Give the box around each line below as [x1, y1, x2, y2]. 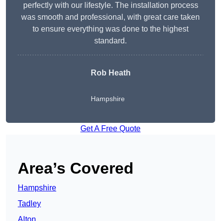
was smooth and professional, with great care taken [21, 13, 200, 22]
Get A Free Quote [80, 124, 141, 133]
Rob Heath [90, 69, 131, 77]
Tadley [18, 199, 41, 208]
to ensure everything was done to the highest [33, 25, 188, 34]
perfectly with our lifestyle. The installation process [23, 1, 198, 10]
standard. [94, 37, 127, 45]
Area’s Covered [18, 159, 134, 178]
